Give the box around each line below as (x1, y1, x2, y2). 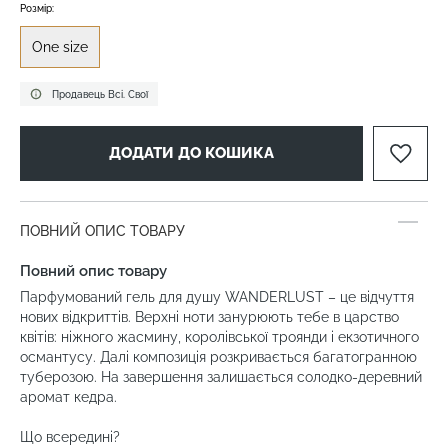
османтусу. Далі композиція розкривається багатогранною (20, 349, 417, 366)
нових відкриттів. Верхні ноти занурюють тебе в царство (20, 309, 399, 326)
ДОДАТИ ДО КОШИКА (109, 144, 274, 163)
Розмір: (20, 3, 54, 15)
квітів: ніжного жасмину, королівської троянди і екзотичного (20, 329, 419, 346)
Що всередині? (20, 429, 124, 446)
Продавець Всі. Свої (52, 88, 148, 100)
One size (32, 39, 88, 56)
